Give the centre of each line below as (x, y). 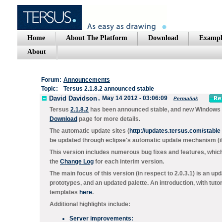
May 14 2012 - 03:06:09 (135, 98)
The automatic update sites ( (89, 131)
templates (64, 192)
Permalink (186, 98)
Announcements (87, 80)
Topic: (50, 89)
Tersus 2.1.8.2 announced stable (109, 89)
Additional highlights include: (90, 204)
